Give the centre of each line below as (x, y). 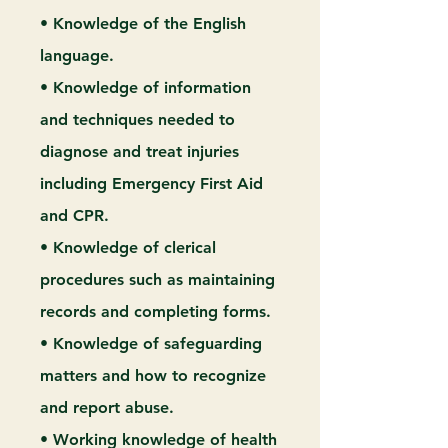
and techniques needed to (137, 119)
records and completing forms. (155, 311)
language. (77, 55)
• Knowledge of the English (143, 23)
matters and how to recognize (153, 375)
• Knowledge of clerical (128, 247)
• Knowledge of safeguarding (151, 343)
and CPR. (74, 215)
